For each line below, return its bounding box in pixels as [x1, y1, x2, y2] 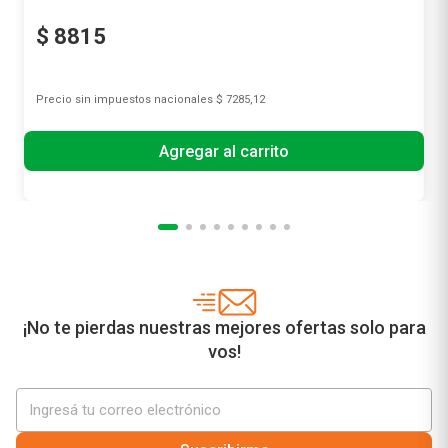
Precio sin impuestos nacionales [36, 165, 213, 178]
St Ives [36, 7, 81, 25]
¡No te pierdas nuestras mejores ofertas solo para [22, 389, 426, 410]
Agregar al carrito [159, 213, 289, 233]
